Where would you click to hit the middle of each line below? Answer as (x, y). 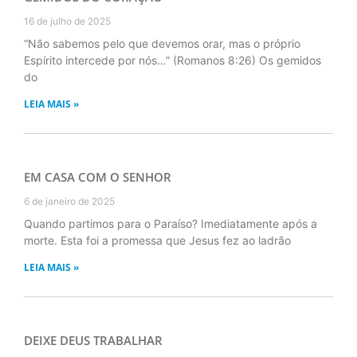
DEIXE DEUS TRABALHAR (93, 340)
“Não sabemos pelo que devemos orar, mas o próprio (162, 43)
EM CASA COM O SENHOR (98, 177)
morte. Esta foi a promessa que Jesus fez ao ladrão (157, 240)
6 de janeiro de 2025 (69, 201)
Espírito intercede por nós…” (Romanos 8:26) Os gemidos (173, 60)
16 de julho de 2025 (67, 21)
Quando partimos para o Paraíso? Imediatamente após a (171, 223)
